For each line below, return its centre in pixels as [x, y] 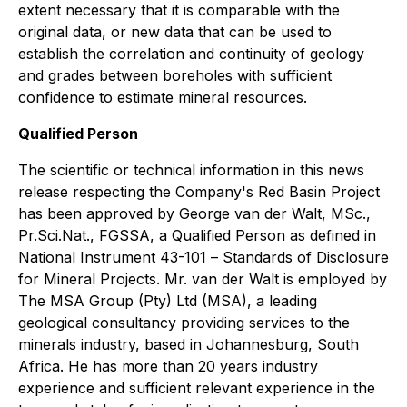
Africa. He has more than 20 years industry [168, 366]
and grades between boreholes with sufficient [175, 75]
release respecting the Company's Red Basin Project [199, 191]
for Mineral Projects [87, 278]
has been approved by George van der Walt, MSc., [194, 213]
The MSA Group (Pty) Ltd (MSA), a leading [168, 300]
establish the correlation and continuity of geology [191, 53]
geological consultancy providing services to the [184, 322]
